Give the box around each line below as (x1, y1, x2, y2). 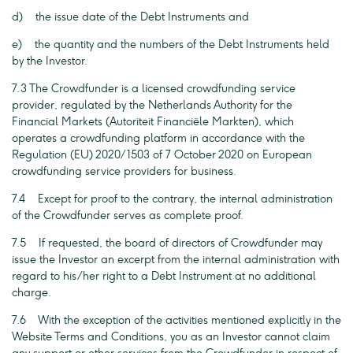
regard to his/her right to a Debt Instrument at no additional (12, 269, 316, 283)
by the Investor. (12, 54, 87, 68)
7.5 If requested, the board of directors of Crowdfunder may (12, 236, 322, 250)
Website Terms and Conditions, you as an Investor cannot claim (12, 330, 330, 344)
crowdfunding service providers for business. (12, 165, 236, 178)
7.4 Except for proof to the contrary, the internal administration (12, 192, 333, 206)
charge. (12, 286, 51, 299)
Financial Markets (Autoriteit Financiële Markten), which (12, 115, 294, 128)
